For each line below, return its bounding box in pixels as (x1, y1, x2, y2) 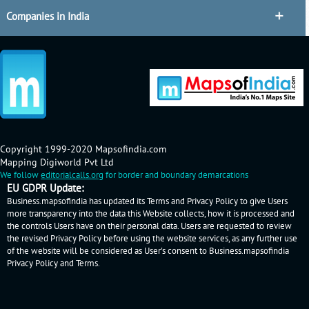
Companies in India (6, 10, 89, 23)
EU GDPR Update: (7, 182, 83, 195)
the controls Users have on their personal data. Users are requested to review (7, 221, 292, 232)
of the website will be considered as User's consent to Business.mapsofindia (7, 246, 289, 257)
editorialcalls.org (41, 170, 103, 181)
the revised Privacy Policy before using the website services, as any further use (7, 233, 297, 245)
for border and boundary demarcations (103, 170, 248, 181)
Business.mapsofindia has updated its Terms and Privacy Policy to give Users (7, 196, 288, 208)
